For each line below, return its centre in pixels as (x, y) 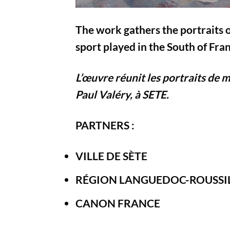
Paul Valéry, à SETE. (122, 94)
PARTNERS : (105, 125)
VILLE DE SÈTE (111, 156)
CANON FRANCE (118, 203)
